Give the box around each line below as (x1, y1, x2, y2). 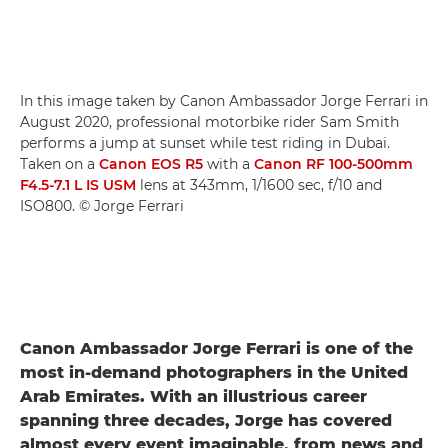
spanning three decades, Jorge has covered (20, 410, 392, 430)
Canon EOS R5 (99, 154, 203, 173)
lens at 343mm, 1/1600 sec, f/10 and (136, 175, 382, 194)
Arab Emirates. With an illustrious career (20, 386, 367, 406)
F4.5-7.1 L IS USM (20, 175, 136, 194)
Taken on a (20, 154, 99, 173)
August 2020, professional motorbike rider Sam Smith (20, 112, 399, 131)
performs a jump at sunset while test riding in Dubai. (20, 133, 390, 152)
